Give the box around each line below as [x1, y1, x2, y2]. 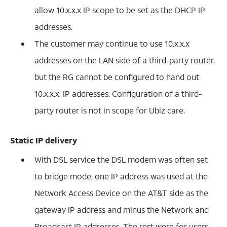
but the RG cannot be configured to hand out [34, 71, 199, 82]
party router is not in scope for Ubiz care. [34, 104, 185, 116]
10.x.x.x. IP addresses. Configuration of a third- [34, 88, 202, 99]
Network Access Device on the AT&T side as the [34, 187, 208, 198]
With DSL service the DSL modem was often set [34, 154, 208, 165]
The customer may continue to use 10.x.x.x [34, 37, 190, 49]
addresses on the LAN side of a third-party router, [34, 54, 215, 65]
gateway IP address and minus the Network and [34, 204, 209, 215]
